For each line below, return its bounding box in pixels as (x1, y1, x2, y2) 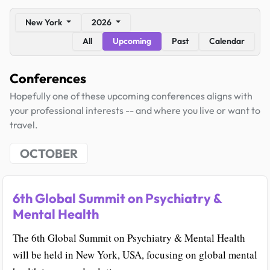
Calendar (209, 36, 245, 46)
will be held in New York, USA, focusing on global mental (13, 248, 257, 262)
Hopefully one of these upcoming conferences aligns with (10, 90, 253, 102)
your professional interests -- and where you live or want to (10, 104, 260, 116)
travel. (10, 119, 38, 131)
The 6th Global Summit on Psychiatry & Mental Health (13, 231, 245, 245)
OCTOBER (20, 146, 78, 161)
